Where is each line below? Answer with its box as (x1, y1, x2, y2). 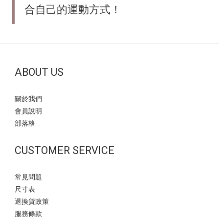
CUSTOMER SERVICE (15, 144, 114, 157)
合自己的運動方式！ (24, 3, 121, 16)
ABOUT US (15, 66, 64, 79)
